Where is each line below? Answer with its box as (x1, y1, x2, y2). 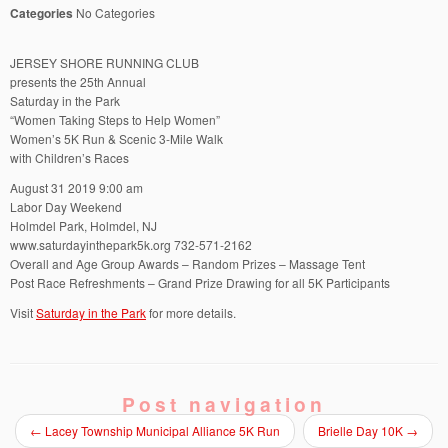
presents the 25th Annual (10, 73, 146, 90)
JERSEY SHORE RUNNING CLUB (10, 54, 199, 71)
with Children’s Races (10, 149, 129, 166)
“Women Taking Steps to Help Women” (10, 111, 220, 128)
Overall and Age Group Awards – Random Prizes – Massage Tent (10, 255, 365, 272)
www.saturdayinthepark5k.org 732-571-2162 (10, 236, 252, 253)
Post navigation (122, 390, 326, 418)
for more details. (146, 304, 236, 321)
